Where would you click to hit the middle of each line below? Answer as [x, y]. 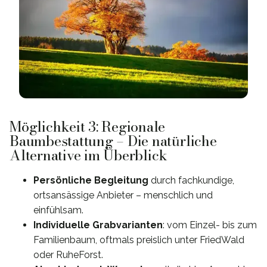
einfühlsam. [58, 210]
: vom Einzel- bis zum [210, 225]
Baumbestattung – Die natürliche [113, 141]
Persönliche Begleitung [91, 181]
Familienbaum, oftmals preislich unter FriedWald [139, 240]
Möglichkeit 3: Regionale [88, 127]
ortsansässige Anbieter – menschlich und [123, 195]
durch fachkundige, [191, 181]
